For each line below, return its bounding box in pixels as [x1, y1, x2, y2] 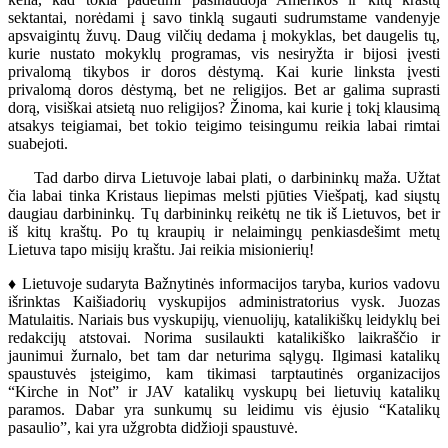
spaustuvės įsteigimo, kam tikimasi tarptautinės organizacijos [8, 364, 440, 382]
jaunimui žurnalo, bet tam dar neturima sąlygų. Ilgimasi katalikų [8, 346, 440, 364]
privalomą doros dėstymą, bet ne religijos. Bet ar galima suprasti [8, 80, 440, 98]
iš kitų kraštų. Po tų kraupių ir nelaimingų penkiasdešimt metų [8, 222, 440, 240]
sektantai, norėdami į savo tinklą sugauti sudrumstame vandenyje [8, 8, 440, 26]
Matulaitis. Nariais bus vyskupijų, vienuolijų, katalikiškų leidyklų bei [8, 310, 440, 328]
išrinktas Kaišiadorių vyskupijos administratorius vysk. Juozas [8, 292, 440, 310]
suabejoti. [8, 134, 68, 152]
